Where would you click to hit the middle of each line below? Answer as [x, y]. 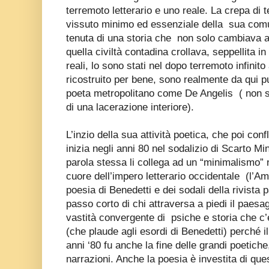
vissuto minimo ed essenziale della [146, 24]
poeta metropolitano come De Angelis [151, 93]
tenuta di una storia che [120, 38]
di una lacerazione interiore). [130, 107]
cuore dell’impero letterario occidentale [153, 176]
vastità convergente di [116, 217]
